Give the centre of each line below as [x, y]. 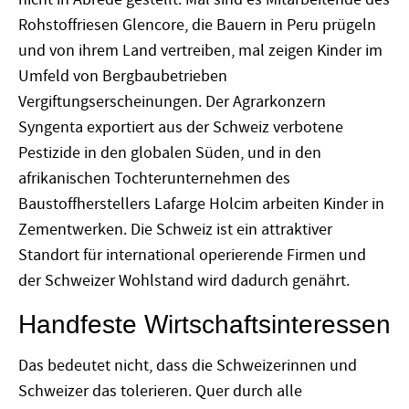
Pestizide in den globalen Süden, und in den [170, 153]
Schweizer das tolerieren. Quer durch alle [160, 391]
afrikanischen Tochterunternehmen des [154, 179]
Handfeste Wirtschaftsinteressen [204, 325]
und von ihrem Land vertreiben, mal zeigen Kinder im [200, 51]
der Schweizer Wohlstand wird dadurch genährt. [184, 281]
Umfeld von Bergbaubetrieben [123, 77]
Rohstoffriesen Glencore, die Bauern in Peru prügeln [197, 26]
